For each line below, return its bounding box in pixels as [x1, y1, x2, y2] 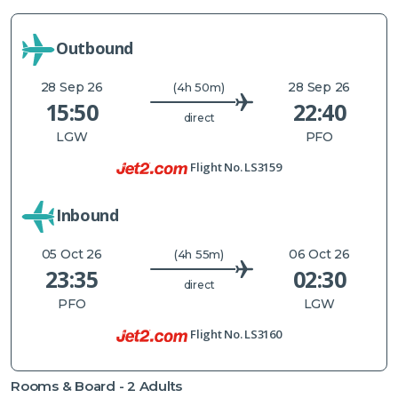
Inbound [56, 204, 119, 227]
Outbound [56, 37, 134, 60]
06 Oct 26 [288, 246, 350, 263]
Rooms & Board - [11, 377, 128, 394]
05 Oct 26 [41, 246, 102, 263]
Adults [135, 377, 183, 394]
